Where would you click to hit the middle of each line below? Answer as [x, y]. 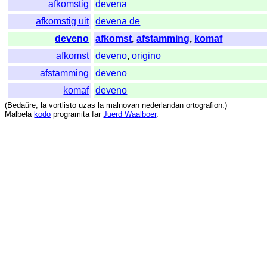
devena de [118, 21]
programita [72, 114]
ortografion [204, 105]
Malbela [18, 114]
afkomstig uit [63, 21]
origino [147, 56]
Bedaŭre [22, 105]
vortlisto [63, 105]
